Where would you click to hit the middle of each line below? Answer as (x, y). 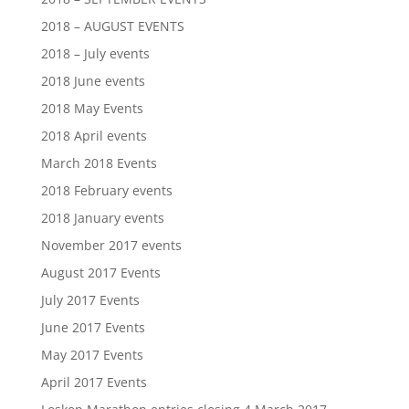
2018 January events (102, 218)
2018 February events (106, 190)
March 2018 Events (99, 163)
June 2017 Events (93, 327)
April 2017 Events (94, 382)
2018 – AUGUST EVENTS (112, 26)
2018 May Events (92, 108)
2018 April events (94, 136)
